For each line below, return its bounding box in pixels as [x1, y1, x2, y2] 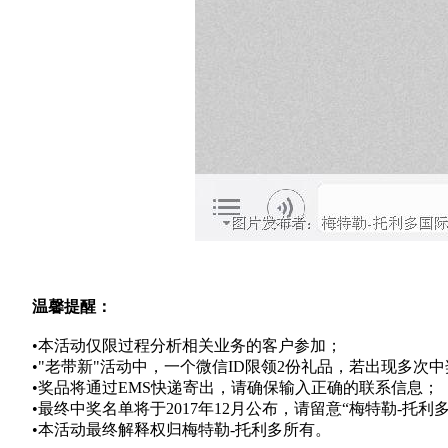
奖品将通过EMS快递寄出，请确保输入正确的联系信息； [38, 379, 439, 396]
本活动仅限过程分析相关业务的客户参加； [38, 337, 342, 354]
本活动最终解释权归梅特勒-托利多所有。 [38, 421, 331, 438]
